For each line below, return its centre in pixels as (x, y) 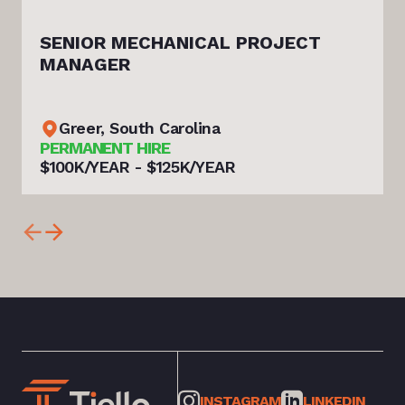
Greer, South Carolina (140, 128)
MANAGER (85, 65)
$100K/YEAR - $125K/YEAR (137, 167)
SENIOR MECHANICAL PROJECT (180, 43)
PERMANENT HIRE (104, 148)
